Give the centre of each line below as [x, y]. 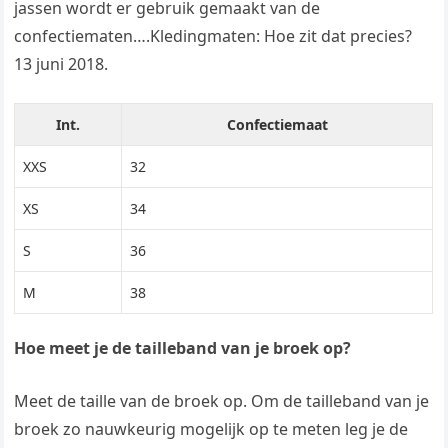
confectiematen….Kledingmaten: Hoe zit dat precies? [213, 36]
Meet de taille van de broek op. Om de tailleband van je [222, 401]
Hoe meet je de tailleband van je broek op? [183, 348]
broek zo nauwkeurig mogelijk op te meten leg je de [211, 429]
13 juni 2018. [61, 64]
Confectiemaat [277, 125]
